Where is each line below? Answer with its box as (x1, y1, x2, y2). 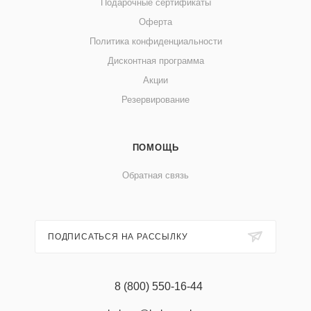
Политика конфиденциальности (89, 36, 222, 47)
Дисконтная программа (107, 56, 204, 66)
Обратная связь (122, 170, 189, 180)
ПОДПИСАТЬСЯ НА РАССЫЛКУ (48, 232, 188, 242)
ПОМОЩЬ (132, 142, 179, 153)
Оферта (139, 17, 172, 27)
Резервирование (121, 94, 190, 105)
